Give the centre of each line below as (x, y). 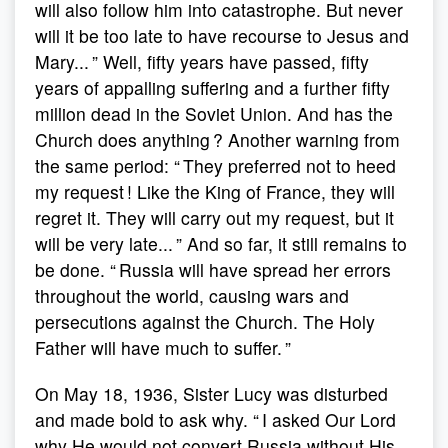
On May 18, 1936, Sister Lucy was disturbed (211, 393)
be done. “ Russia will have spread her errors (213, 269)
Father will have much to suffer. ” (163, 347)
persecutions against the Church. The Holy (205, 321)
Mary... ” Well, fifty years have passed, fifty (202, 61)
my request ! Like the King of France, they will (215, 191)
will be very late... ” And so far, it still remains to (221, 243)
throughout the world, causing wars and (192, 295)
